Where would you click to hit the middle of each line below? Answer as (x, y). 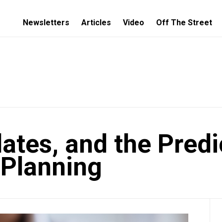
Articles (96, 23)
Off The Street (184, 23)
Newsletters (46, 23)
